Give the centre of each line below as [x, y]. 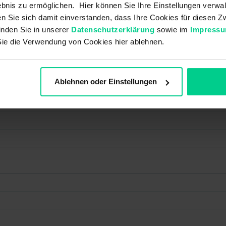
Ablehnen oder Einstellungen [106, 82]
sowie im [172, 29]
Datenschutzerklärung [113, 29]
